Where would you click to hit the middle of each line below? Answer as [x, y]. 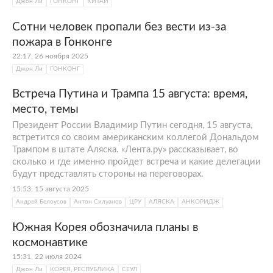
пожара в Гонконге [62, 42]
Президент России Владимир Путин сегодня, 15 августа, [132, 125]
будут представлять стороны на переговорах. [108, 174]
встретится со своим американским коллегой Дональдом [136, 137]
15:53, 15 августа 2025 [51, 189]
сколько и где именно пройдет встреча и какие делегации [136, 162]
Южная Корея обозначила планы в [105, 227]
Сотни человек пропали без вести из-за [119, 27]
